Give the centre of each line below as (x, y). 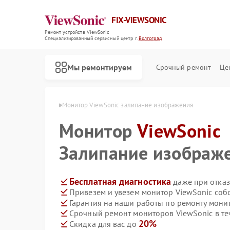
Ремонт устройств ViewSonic (77, 32)
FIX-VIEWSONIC (139, 20)
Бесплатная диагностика (120, 181)
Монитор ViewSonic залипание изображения (128, 105)
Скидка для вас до (104, 224)
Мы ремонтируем (100, 67)
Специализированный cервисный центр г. (92, 38)
